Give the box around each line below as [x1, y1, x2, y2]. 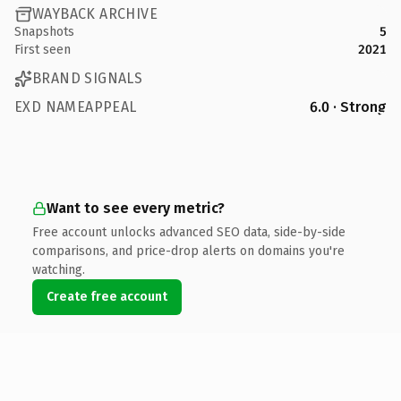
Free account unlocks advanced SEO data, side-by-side [32, 224, 346, 240]
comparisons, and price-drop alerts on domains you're [32, 243, 345, 259]
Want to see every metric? [47, 199, 225, 217]
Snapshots [14, 23, 74, 39]
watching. [32, 261, 85, 277]
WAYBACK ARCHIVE [32, 5, 158, 22]
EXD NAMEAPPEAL [14, 98, 137, 115]
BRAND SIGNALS [32, 70, 143, 87]
